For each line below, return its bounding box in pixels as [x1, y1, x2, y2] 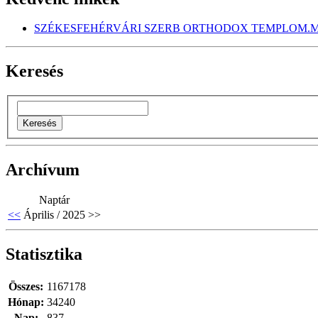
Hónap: [8, 295, 44, 308]
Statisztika [6, 244, 82, 263]
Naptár [39, 193, 70, 206]
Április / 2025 [23, 208, 85, 221]
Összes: [9, 280, 43, 292]
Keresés [6, 62, 63, 81]
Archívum [6, 160, 79, 179]
